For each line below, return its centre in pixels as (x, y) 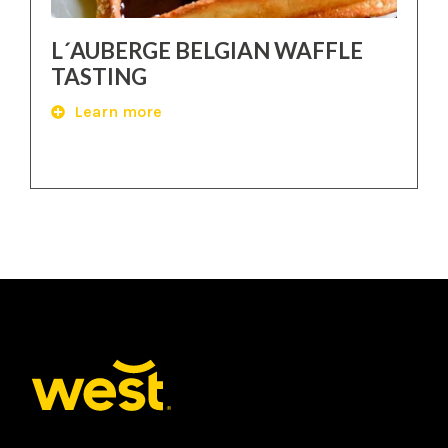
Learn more (117, 111)
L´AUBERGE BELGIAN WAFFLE (207, 50)
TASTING (99, 76)
